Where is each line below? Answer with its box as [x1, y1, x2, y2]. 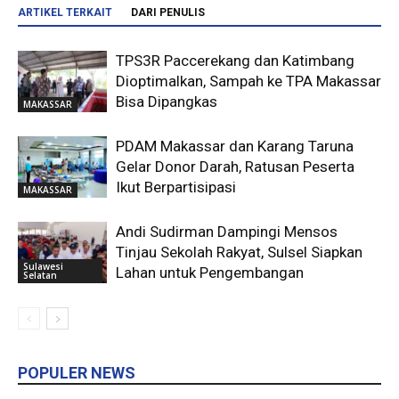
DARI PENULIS [131, 6, 205, 20]
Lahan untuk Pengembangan [116, 264, 304, 282]
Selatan [23, 269, 57, 282]
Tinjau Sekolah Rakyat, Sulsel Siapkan [116, 243, 362, 262]
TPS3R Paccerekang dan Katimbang [116, 52, 354, 70]
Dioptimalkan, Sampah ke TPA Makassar [116, 72, 381, 91]
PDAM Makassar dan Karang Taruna [116, 137, 354, 156]
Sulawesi [23, 260, 63, 273]
